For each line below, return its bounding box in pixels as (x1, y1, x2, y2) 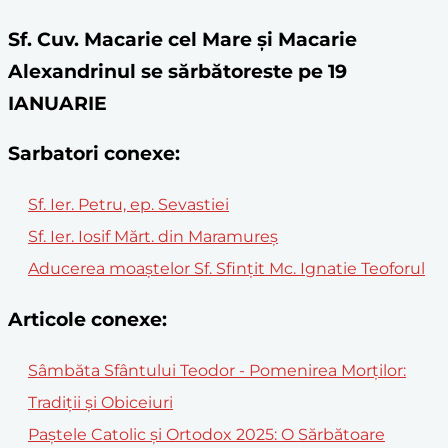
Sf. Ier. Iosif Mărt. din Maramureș (28, 227, 278, 247)
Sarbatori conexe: (8, 142, 180, 166)
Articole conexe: (8, 307, 167, 331)
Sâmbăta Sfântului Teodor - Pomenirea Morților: (28, 360, 406, 380)
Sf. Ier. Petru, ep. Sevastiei (28, 195, 229, 215)
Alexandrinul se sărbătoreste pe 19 (8, 59, 347, 83)
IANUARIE (8, 91, 107, 115)
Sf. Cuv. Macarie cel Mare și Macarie (8, 27, 357, 51)
